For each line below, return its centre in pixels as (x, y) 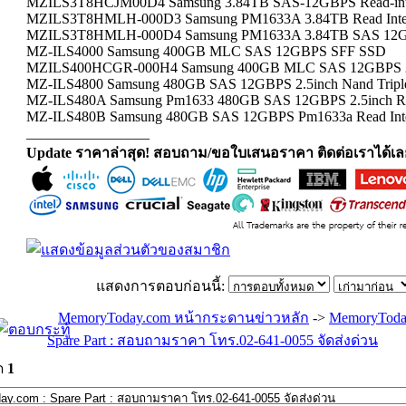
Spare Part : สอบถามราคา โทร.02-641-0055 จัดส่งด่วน (213, 340)
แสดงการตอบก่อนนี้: (162, 286)
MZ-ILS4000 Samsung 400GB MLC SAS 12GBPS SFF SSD (206, 51)
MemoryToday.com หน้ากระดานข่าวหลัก (184, 318)
